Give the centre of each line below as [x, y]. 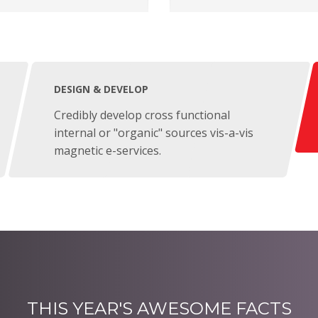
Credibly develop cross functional [142, 115]
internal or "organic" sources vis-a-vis [153, 133]
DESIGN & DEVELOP [101, 89]
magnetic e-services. [107, 150]
